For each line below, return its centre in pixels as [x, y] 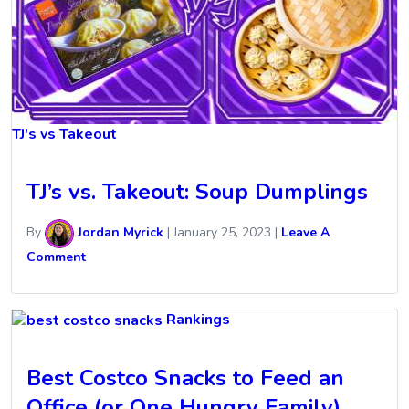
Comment [56, 257]
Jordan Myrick [119, 233]
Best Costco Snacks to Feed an [185, 378]
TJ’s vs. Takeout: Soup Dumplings [197, 192]
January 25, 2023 [222, 233]
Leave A [305, 233]
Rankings [198, 320]
